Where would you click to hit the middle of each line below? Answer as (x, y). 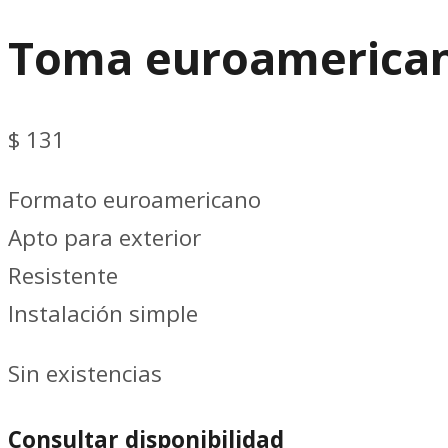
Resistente (63, 275)
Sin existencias (85, 374)
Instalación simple (103, 313)
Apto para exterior (104, 237)
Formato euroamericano (134, 199)
